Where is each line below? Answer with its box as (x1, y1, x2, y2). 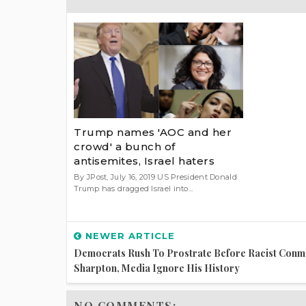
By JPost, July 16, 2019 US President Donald (74, 171, 237, 182)
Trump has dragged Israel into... (74, 183, 193, 193)
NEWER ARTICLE (82, 230, 175, 242)
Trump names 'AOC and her (74, 125, 232, 139)
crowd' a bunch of (74, 139, 176, 153)
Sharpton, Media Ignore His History (74, 262, 240, 275)
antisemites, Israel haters (74, 154, 214, 167)
